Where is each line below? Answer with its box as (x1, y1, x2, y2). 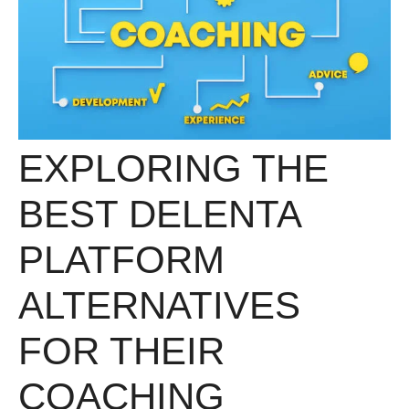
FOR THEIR (18, 329, 225, 372)
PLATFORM (18, 237, 225, 281)
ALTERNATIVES (18, 283, 300, 327)
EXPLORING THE (18, 146, 329, 190)
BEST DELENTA (18, 192, 300, 236)
